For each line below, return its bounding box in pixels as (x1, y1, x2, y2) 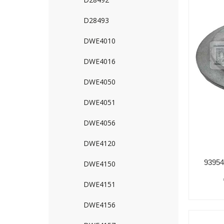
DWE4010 (83, 36, 115, 45)
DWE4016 (83, 56, 115, 66)
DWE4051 (83, 97, 115, 107)
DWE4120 (83, 138, 115, 148)
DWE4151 (83, 179, 115, 189)
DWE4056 (83, 118, 115, 127)
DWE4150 (83, 159, 115, 168)
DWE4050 (83, 77, 115, 86)
